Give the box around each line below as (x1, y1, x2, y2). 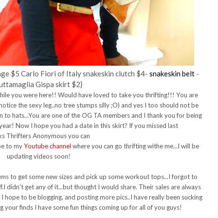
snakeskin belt (149, 69, 195, 78)
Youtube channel (23, 142, 71, 150)
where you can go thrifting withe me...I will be (71, 142, 199, 150)
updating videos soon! (6, 152, 71, 160)
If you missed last (128, 121, 178, 129)
